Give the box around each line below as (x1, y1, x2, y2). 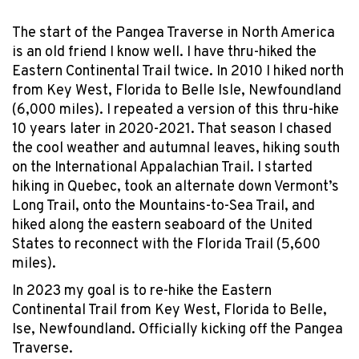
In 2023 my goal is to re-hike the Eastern (12, 281, 272, 301)
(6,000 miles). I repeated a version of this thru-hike (12, 101, 339, 120)
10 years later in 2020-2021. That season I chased (12, 120, 332, 139)
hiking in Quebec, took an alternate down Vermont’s (12, 178, 339, 197)
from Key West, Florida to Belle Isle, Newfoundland (12, 82, 341, 101)
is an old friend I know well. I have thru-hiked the (12, 43, 317, 63)
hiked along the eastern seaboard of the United (12, 216, 313, 236)
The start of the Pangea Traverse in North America (12, 24, 335, 43)
